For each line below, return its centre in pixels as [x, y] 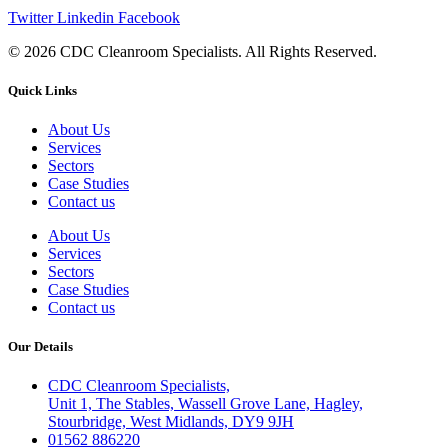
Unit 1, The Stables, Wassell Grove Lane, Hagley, [205, 404]
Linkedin [85, 17]
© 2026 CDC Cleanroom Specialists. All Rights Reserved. [192, 51]
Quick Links [42, 90]
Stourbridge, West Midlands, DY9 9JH [171, 422]
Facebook [149, 17]
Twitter [30, 17]
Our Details [40, 347]
